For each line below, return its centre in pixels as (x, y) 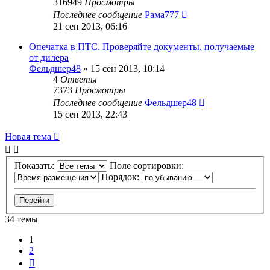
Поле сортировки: (148, 166)
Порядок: (121, 177)
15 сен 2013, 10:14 (127, 68)
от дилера (49, 57)
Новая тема (28, 136)
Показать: (36, 166)
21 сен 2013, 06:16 (90, 26)
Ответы (79, 79)
